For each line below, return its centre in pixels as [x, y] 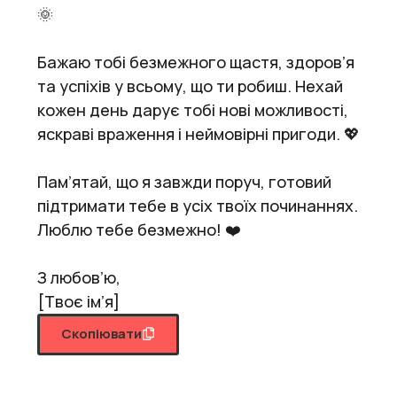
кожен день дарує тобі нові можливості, [193, 109]
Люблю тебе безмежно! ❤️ [139, 229]
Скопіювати [101, 333]
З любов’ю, [79, 277]
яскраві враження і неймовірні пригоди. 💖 [198, 133]
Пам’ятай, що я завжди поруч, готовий [184, 181]
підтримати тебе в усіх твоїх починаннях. [198, 205]
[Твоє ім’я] [78, 301]
